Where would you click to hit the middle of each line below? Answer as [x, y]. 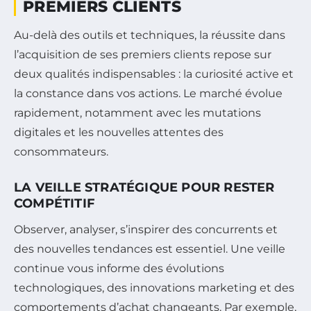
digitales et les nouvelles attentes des [119, 132]
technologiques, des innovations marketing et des [154, 287]
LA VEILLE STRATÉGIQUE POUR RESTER [144, 187]
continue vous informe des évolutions [119, 268]
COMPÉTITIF [54, 203]
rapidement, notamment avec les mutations [137, 112]
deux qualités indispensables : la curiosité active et [154, 74]
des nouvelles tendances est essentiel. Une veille [150, 249]
